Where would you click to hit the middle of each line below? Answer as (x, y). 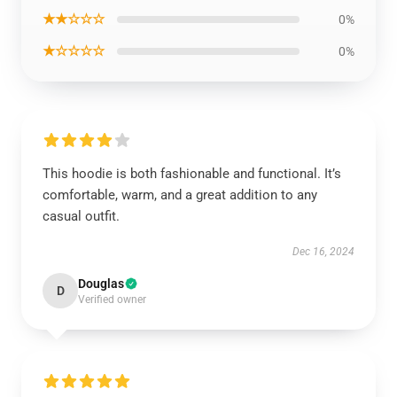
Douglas (101, 284)
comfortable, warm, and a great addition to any (180, 195)
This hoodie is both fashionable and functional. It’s (192, 174)
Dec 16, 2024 (323, 252)
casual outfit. (81, 216)
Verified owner (112, 300)
